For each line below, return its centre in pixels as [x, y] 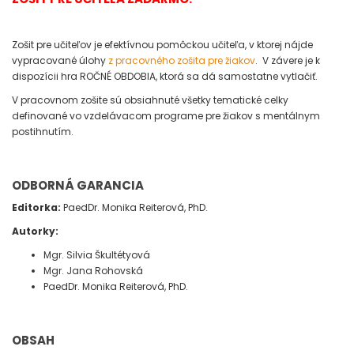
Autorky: [35, 231]
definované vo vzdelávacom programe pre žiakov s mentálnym [166, 116]
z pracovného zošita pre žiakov [182, 60]
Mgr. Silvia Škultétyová [97, 255]
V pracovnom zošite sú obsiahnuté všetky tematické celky [150, 100]
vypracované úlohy [60, 60]
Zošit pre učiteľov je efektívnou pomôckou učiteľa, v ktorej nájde [162, 45]
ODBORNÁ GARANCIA [78, 185]
